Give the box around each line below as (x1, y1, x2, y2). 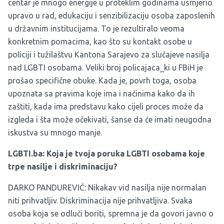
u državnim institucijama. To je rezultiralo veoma (8, 23, 184, 33)
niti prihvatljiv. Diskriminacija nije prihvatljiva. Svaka (8, 195, 192, 205)
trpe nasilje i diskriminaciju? (8, 161, 117, 171)
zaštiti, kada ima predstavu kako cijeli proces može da (8, 101, 203, 111)
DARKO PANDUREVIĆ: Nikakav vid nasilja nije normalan (8, 182, 206, 192)
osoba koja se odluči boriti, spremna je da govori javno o (8, 208, 213, 218)
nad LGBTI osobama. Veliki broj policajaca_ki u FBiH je (8, 62, 203, 72)
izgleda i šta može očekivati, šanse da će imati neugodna (8, 114, 211, 124)
